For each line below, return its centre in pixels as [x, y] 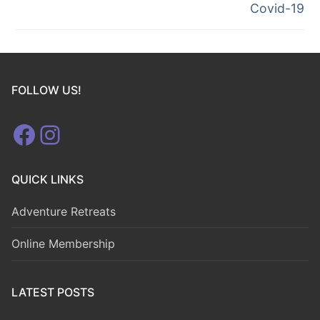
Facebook [70, 134]
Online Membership [63, 244]
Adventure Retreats [64, 211]
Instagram [97, 134]
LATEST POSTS [53, 292]
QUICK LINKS [47, 179]
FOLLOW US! [46, 90]
